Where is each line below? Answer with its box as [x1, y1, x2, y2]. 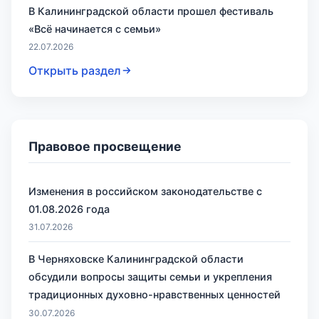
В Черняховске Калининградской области [28, 253, 244, 266]
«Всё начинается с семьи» [28, 23, 161, 36]
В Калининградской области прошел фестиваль [28, 5, 273, 18]
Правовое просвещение [28, 138, 182, 154]
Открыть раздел [28, 63, 121, 78]
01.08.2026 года [28, 202, 110, 215]
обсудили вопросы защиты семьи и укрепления [28, 271, 272, 283]
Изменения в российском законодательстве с [28, 184, 262, 197]
